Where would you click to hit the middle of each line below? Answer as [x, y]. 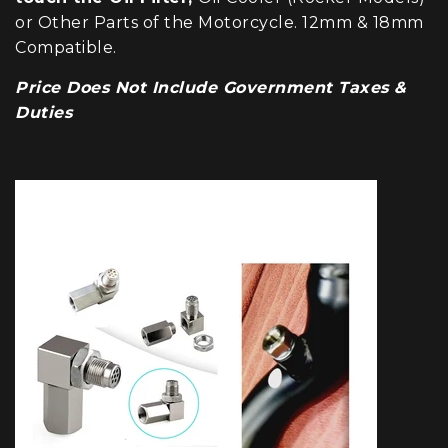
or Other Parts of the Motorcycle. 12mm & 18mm [219, 22]
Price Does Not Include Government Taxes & [211, 87]
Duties [43, 112]
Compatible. [66, 47]
